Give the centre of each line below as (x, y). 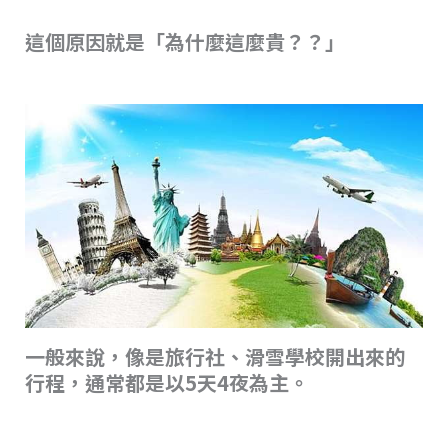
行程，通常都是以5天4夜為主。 (166, 383)
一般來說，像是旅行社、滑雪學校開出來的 (214, 357)
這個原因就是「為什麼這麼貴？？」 (184, 41)
